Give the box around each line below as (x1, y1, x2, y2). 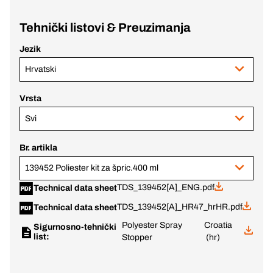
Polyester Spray (122, 221, 183, 230)
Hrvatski (25, 65, 56, 74)
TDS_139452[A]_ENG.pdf (116, 183, 214, 192)
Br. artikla (19, 143, 57, 152)
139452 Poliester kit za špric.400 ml (25, 163, 158, 172)
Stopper (122, 233, 153, 242)
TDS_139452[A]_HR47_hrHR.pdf (116, 202, 243, 211)
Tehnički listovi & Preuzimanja (19, 21, 191, 34)
